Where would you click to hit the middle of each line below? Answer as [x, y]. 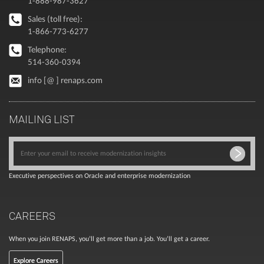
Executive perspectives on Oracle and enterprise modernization [100, 176]
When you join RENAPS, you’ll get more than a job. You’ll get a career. [109, 239]
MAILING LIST [42, 119]
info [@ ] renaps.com [65, 80]
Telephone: [47, 50]
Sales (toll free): [55, 19]
